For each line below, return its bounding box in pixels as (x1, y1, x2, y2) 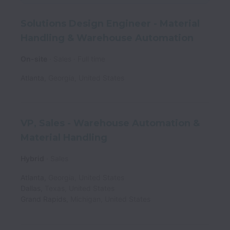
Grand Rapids (21, 195, 66, 204)
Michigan (70, 195, 101, 204)
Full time (78, 54, 105, 64)
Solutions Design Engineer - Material (21, 17, 200, 29)
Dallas (21, 184, 41, 193)
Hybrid (21, 154, 44, 163)
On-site (21, 54, 47, 64)
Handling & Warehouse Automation (21, 32, 194, 44)
